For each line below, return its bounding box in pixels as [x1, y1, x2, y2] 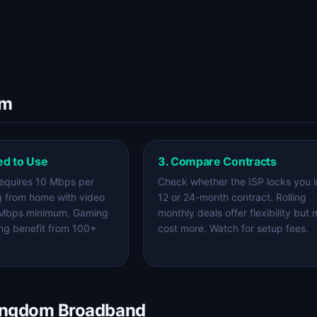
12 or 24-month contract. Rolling [158, 191, 306, 203]
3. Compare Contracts [158, 154, 277, 168]
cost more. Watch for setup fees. [158, 222, 309, 234]
